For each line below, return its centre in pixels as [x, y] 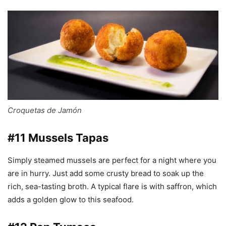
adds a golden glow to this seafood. [71, 200]
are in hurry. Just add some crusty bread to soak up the [106, 174]
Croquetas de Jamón [45, 110]
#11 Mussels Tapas [58, 138]
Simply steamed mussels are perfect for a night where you [112, 160]
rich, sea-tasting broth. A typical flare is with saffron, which [112, 187]
